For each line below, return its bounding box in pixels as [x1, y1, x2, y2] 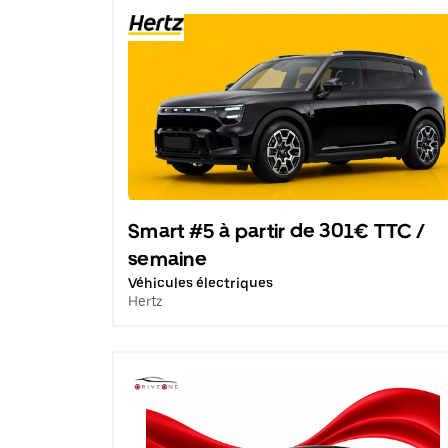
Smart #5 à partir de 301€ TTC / [128, 219, 425, 243]
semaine [128, 247, 207, 271]
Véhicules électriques [128, 275, 273, 291]
